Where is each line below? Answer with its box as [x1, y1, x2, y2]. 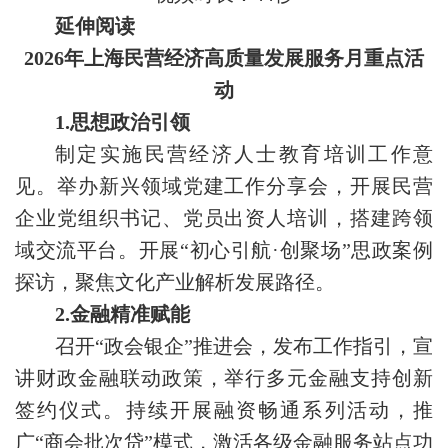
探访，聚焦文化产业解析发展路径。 [15, 271, 335, 294]
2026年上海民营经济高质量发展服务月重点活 [24, 47, 424, 70]
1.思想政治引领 [55, 111, 190, 134]
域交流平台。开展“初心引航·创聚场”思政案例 [15, 239, 433, 262]
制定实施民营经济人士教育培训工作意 [55, 143, 433, 166]
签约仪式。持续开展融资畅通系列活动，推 [15, 399, 433, 422]
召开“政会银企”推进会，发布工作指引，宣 [55, 335, 433, 358]
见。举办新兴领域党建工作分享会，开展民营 [15, 175, 433, 198]
